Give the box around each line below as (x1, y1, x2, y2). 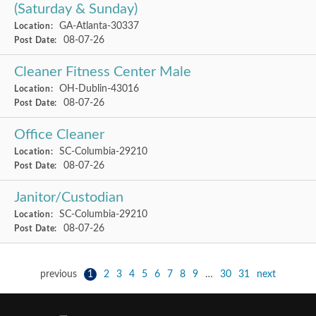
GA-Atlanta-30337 (56, 20, 140, 31)
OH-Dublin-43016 (56, 83, 140, 94)
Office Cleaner (14, 128, 104, 142)
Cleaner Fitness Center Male (14, 65, 191, 79)
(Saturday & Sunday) (14, 2, 138, 16)
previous (40, 269, 77, 279)
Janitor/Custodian (14, 190, 123, 205)
